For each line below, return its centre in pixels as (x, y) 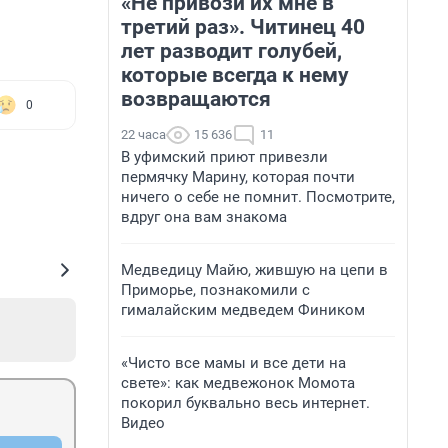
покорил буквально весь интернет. (245, 403)
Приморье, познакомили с (215, 290)
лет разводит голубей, (231, 51)
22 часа (143, 134)
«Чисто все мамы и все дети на (233, 363)
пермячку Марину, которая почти (238, 177)
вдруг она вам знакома (204, 217)
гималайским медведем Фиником (243, 310)
